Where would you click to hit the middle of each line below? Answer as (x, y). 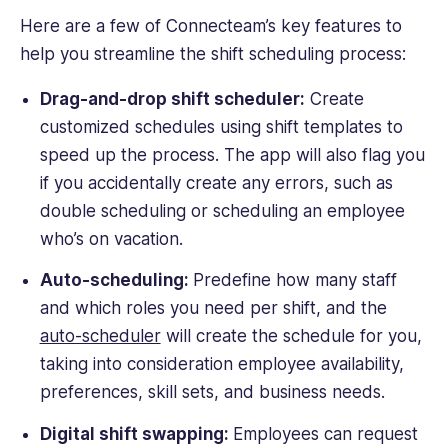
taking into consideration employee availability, (221, 364)
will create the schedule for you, (291, 336)
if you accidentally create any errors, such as (216, 182)
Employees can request (325, 434)
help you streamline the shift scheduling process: (213, 53)
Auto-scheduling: (116, 280)
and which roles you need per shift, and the (213, 308)
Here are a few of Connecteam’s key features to (211, 25)
